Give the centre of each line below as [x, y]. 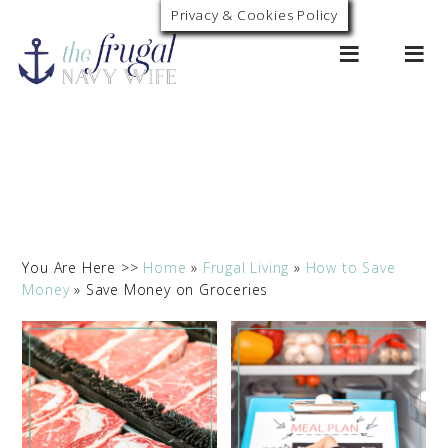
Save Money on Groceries [177, 289]
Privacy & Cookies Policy [254, 15]
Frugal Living [246, 267]
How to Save [350, 267]
